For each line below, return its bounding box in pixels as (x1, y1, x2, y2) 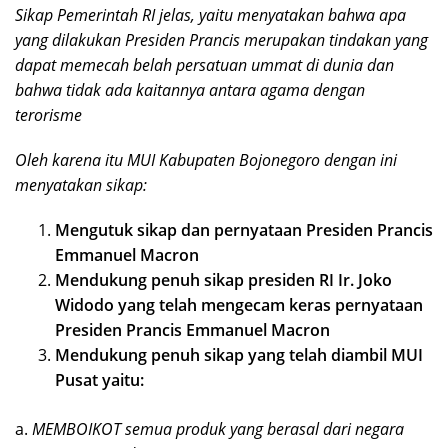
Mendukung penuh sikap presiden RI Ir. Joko (55, 268, 392, 291)
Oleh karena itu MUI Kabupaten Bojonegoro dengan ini (15, 148, 397, 171)
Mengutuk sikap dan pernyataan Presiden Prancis (55, 218, 433, 241)
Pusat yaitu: (55, 368, 144, 391)
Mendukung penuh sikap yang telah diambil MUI (55, 343, 423, 366)
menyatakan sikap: (15, 173, 147, 196)
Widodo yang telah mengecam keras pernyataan (55, 293, 423, 316)
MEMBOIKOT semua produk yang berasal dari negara (32, 417, 404, 440)
